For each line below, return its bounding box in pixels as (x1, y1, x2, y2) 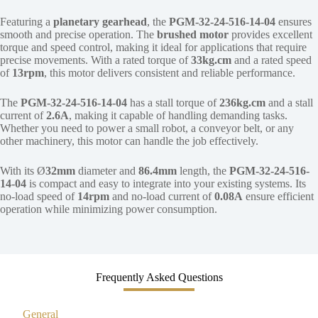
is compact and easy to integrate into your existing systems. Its (26, 177, 306, 190)
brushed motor (157, 28, 229, 40)
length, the (177, 164, 229, 177)
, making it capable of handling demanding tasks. (69, 109, 287, 121)
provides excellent (229, 28, 312, 40)
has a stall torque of (127, 96, 219, 109)
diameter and (75, 164, 138, 177)
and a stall (265, 96, 313, 109)
